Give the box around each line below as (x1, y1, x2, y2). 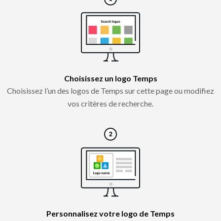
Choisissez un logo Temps (64, 73, 157, 83)
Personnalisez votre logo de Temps (46, 208, 175, 218)
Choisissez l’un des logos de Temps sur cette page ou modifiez (7, 85, 214, 95)
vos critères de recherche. (68, 98, 153, 108)
